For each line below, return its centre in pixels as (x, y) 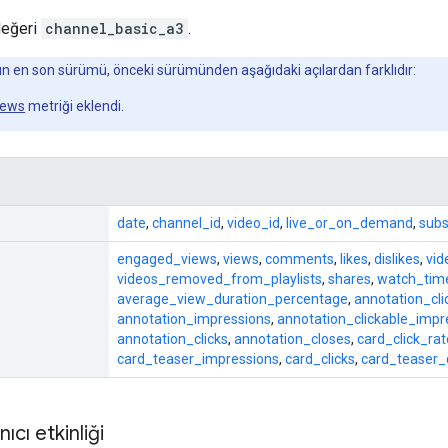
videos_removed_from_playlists (219, 278)
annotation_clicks (172, 338)
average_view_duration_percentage (232, 298)
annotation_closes (292, 338)
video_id (253, 222)
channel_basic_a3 (114, 28)
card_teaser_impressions (198, 358)
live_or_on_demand (349, 222)
